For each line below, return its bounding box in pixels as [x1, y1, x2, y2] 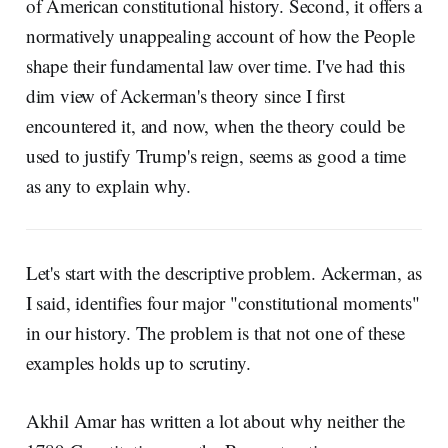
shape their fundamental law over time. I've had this [25, 52, 405, 78]
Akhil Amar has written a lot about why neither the [25, 407, 406, 433]
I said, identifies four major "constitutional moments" [25, 289, 420, 315]
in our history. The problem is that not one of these [25, 319, 405, 345]
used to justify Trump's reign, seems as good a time [25, 142, 407, 168]
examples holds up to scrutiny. [25, 349, 252, 375]
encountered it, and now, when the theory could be [25, 112, 405, 138]
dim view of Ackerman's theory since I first [25, 82, 345, 108]
